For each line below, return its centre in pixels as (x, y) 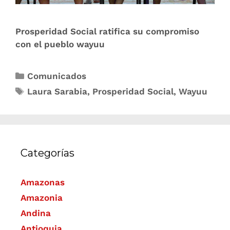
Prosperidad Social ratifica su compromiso (107, 32)
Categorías (47, 153)
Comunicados (57, 76)
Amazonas (43, 183)
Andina (36, 213)
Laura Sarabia (57, 92)
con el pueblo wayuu (61, 44)
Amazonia (42, 198)
